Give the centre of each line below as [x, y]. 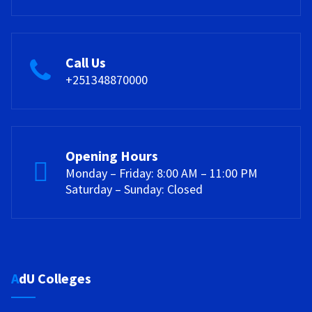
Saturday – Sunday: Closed [134, 189]
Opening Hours [112, 155]
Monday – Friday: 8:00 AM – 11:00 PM [162, 173]
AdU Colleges [55, 278]
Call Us [86, 62]
